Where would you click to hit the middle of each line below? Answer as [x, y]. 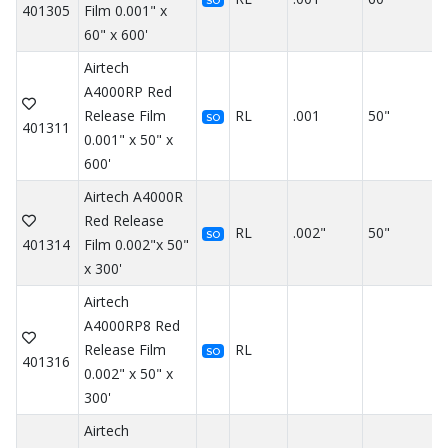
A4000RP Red [127, 91]
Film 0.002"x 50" [136, 244]
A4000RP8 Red [131, 325]
